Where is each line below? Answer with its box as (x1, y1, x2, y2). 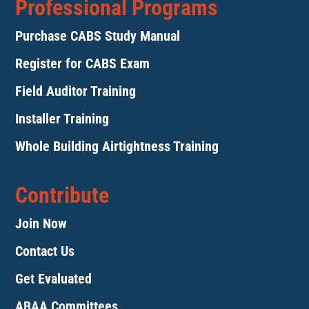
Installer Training (15, 110, 110, 128)
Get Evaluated (15, 270, 92, 288)
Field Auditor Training (15, 83, 137, 100)
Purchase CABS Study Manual (15, 28, 181, 45)
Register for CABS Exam (15, 55, 150, 72)
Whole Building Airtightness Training (15, 138, 219, 155)
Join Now (15, 215, 68, 232)
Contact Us (15, 243, 75, 260)
